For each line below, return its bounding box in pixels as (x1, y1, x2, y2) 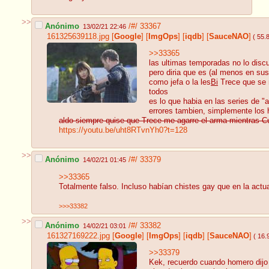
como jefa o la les (149, 78, 211, 87)
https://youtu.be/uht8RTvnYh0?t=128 (59, 126, 187, 135)
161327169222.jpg (47, 231, 110, 240)
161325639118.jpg (47, 32, 109, 41)
